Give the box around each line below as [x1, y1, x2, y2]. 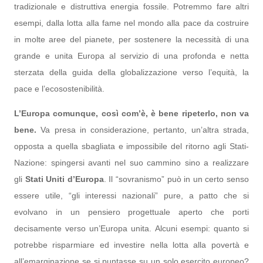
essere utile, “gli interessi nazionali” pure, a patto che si [14, 191, 249, 200]
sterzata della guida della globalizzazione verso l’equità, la [14, 68, 249, 77]
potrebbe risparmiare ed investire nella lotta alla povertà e [14, 240, 249, 249]
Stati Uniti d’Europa [25, 174, 104, 184]
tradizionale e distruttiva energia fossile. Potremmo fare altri [14, 2, 249, 11]
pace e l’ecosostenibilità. [14, 84, 104, 93]
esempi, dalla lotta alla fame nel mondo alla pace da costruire [14, 18, 249, 28]
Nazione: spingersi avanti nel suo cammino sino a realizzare [14, 158, 249, 167]
